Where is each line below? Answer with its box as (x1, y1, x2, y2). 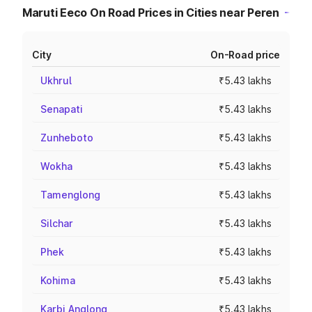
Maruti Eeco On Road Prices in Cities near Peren (22, 6, 279, 19)
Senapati (40, 103, 83, 115)
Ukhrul (40, 75, 72, 86)
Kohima (40, 274, 75, 286)
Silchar (40, 217, 73, 229)
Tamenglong (40, 189, 100, 201)
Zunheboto (40, 132, 93, 143)
